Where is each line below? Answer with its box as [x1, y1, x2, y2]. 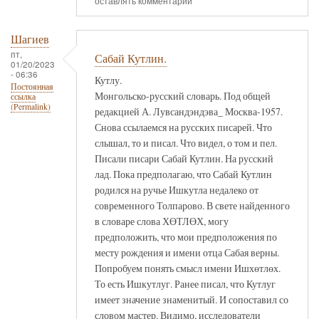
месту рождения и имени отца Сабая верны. [95, 245, 279, 259]
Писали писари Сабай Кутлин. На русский [95, 151, 273, 165]
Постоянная [11, 81, 53, 93]
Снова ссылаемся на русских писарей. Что [95, 120, 272, 134]
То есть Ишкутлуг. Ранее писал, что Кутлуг [95, 276, 276, 291]
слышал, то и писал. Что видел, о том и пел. [95, 135, 277, 150]
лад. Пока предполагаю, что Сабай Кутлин [95, 167, 272, 181]
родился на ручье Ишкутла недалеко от [95, 182, 258, 197]
